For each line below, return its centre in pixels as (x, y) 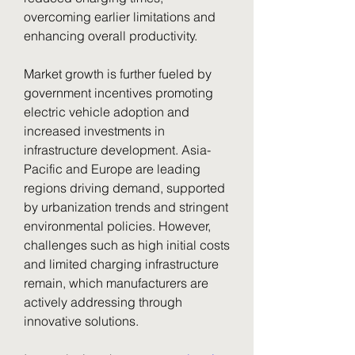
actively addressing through (103, 302)
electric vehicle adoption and (107, 112)
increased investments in (94, 131)
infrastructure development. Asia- (117, 150)
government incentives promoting (118, 93)
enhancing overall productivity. (111, 36)
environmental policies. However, (117, 226)
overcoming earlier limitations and (120, 17)
